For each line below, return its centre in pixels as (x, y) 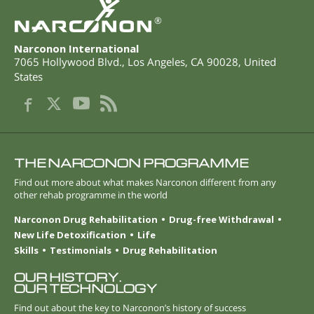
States (28, 77)
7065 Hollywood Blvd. (68, 62)
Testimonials (81, 250)
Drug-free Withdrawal (221, 219)
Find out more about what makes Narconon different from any (145, 183)
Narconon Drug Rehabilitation (86, 219)
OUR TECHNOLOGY (86, 288)
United (260, 62)
